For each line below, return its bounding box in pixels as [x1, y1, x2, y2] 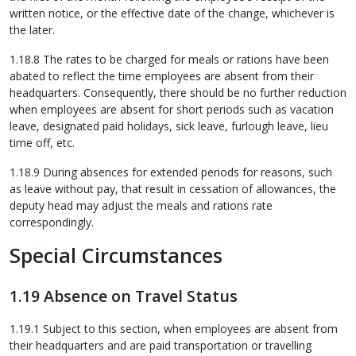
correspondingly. [10, 214, 94, 230]
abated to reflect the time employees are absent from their [10, 68, 314, 83]
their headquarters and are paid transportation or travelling [10, 338, 311, 354]
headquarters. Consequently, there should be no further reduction [10, 84, 346, 100]
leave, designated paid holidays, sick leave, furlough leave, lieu [10, 118, 328, 133]
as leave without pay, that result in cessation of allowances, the [10, 180, 336, 196]
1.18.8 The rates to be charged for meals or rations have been [10, 51, 329, 67]
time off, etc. [10, 134, 75, 150]
